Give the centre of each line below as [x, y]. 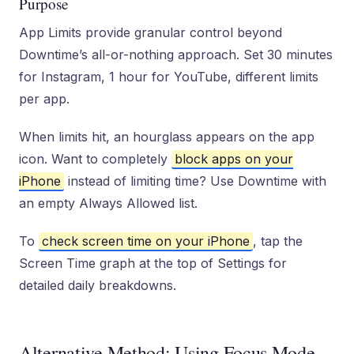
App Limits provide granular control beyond [151, 32]
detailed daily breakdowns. [98, 285]
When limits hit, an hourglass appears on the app [167, 137]
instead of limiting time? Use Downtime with [195, 181]
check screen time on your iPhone [146, 241]
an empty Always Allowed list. [108, 203]
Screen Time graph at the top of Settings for [153, 263]
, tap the [278, 241]
